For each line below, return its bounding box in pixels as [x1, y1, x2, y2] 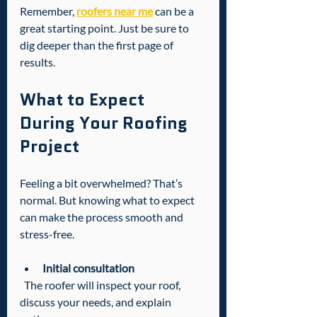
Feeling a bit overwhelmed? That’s [20, 175, 185, 190]
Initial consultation [42, 260, 134, 275]
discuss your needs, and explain [20, 294, 173, 309]
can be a [153, 4, 196, 18]
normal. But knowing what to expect [20, 192, 197, 207]
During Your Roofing [20, 110, 192, 135]
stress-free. [20, 226, 74, 241]
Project [20, 133, 79, 158]
